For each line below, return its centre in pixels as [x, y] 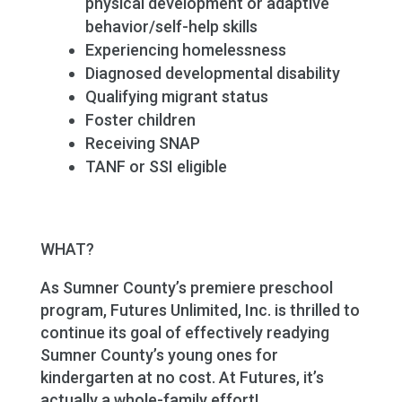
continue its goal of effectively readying [184, 332]
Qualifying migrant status [176, 96]
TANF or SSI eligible [156, 166]
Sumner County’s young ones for [159, 354]
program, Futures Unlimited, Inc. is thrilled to [200, 310]
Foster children [140, 119]
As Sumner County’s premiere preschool [186, 287]
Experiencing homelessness [185, 49]
